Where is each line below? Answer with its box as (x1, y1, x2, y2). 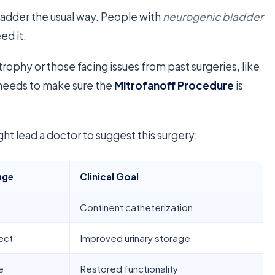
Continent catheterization (80, 201, 193, 213)
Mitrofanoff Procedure (114, 78, 234, 92)
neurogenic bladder (163, 9, 264, 23)
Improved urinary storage (80, 231, 191, 244)
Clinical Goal (80, 170, 139, 182)
